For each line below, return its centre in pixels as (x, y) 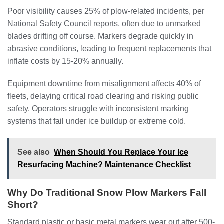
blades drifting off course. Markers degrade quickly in (100, 36)
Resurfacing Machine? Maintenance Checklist (104, 165)
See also (34, 152)
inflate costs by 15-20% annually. (65, 61)
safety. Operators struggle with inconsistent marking (98, 109)
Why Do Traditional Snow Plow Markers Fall (107, 193)
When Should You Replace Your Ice (121, 152)
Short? (23, 205)
